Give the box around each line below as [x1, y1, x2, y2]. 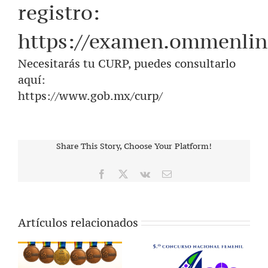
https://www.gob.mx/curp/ [18, 88, 163, 103]
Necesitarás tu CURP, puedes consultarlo [18, 56, 236, 71]
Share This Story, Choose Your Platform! [56, 140, 212, 151]
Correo [170, 168, 197, 178]
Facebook [105, 168, 143, 178]
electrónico [170, 178, 212, 188]
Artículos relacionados [18, 215, 138, 230]
